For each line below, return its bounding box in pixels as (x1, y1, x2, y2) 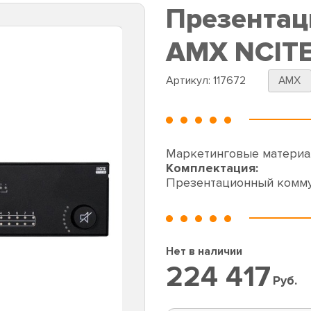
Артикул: (166, 73, 213, 87)
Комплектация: (166, 160, 258, 176)
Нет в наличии (166, 244, 242, 258)
